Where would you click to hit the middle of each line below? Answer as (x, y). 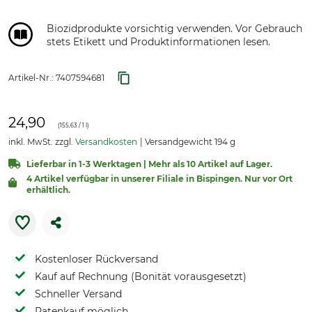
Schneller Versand (78, 294)
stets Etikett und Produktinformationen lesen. (158, 42)
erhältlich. (48, 190)
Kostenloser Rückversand (96, 259)
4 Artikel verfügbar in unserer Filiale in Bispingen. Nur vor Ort (159, 179)
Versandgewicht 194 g (189, 142)
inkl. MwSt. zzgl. (42, 142)
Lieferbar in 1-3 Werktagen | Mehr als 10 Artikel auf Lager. (149, 164)
